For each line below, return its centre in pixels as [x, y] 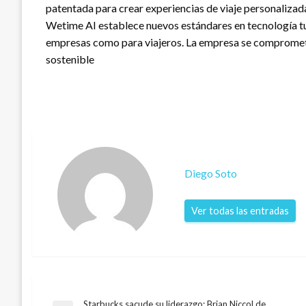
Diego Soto [211, 173]
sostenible [70, 59]
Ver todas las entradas [240, 211]
